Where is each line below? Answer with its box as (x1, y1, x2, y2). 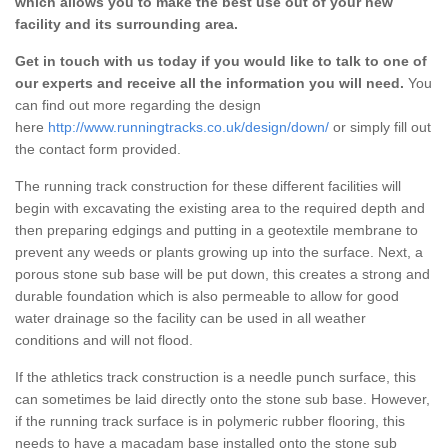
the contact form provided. (15, 140, 185, 157)
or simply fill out (329, 118, 431, 135)
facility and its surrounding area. (15, 15, 238, 32)
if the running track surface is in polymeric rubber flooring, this (15, 412, 405, 429)
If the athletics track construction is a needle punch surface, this (15, 368, 416, 385)
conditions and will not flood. (15, 331, 193, 348)
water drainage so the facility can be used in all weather (15, 309, 366, 326)
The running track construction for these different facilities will (15, 177, 401, 194)
